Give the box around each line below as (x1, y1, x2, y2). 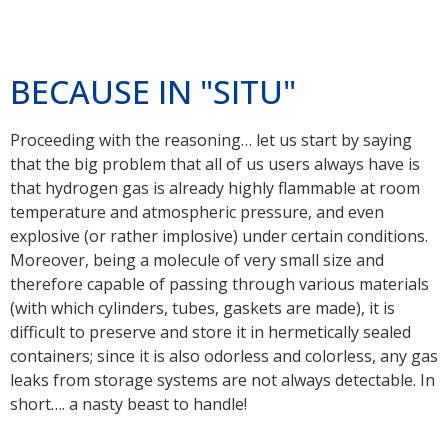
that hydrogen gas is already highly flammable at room (10, 176, 420, 199)
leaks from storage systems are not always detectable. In (10, 368, 435, 391)
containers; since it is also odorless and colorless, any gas (10, 344, 438, 367)
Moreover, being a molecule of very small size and (10, 248, 384, 271)
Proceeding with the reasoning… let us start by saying (10, 128, 412, 151)
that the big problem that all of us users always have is (10, 152, 420, 175)
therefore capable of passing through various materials (10, 272, 429, 295)
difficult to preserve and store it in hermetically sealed (10, 320, 411, 343)
